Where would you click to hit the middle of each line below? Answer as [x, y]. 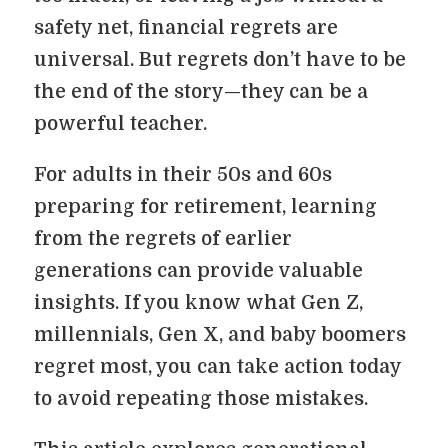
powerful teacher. [120, 124]
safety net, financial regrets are [186, 28]
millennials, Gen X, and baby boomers [220, 335]
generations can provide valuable [198, 271]
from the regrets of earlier [163, 239]
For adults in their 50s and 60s [183, 175]
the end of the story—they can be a [201, 92]
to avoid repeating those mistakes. [201, 399]
